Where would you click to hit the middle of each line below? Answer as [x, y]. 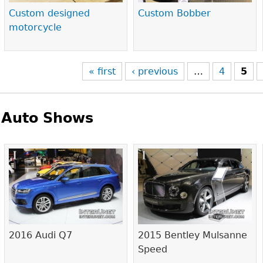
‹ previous [155, 71]
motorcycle [36, 28]
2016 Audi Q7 [41, 235]
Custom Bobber [175, 14]
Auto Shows [48, 118]
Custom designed [50, 14]
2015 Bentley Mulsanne [193, 235]
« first [102, 71]
